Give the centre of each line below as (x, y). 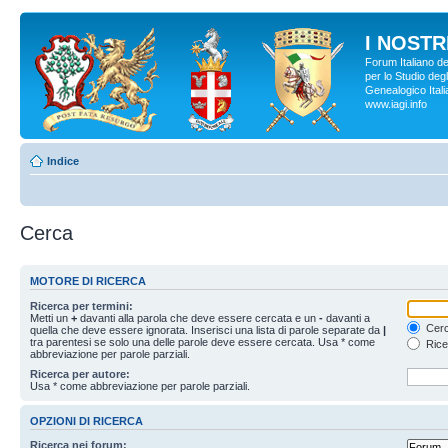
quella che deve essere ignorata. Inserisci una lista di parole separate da (206, 329)
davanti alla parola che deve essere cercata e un (198, 317)
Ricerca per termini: (81, 305)
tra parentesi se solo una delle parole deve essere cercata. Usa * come (202, 341)
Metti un (50, 317)
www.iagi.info (396, 104)
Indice (63, 161)
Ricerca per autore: (80, 373)
